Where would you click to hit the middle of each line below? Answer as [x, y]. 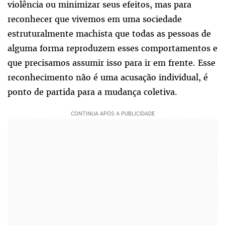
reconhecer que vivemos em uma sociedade [95, 19]
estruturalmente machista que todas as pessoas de [109, 34]
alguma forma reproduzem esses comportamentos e [113, 48]
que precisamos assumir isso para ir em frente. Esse [111, 63]
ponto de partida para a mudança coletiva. [92, 92]
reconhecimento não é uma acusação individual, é [108, 78]
